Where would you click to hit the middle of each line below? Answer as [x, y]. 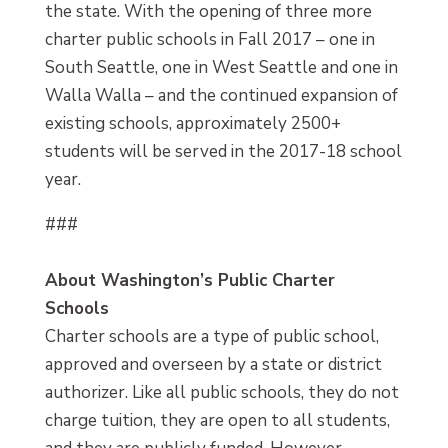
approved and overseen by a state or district [213, 364]
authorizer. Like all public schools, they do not [221, 392]
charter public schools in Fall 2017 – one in [209, 39]
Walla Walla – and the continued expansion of [221, 95]
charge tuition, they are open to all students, [217, 420]
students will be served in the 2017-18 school [223, 151]
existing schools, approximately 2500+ [192, 123]
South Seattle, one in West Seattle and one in [221, 67]
